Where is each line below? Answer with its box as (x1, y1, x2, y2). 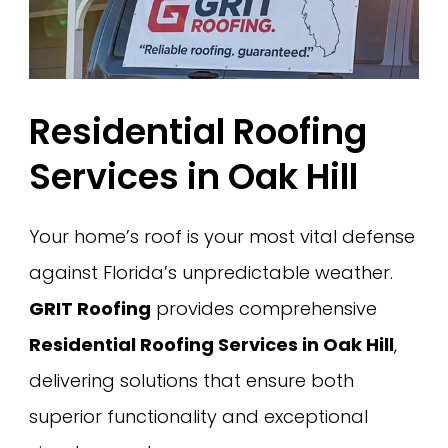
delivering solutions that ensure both (29, 367, 355, 393)
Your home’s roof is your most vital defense (29, 223, 416, 249)
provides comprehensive (151, 295, 378, 321)
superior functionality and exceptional (29, 403, 369, 429)
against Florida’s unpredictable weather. (29, 259, 394, 285)
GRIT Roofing (29, 295, 152, 321)
